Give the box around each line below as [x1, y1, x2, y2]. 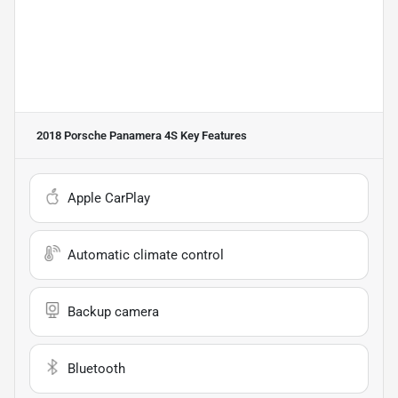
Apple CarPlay [68, 190, 150, 207]
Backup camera [68, 304, 159, 321]
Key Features [178, 129, 247, 143]
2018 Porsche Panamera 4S [36, 129, 178, 143]
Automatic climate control [68, 247, 224, 264]
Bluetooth [68, 361, 125, 378]
